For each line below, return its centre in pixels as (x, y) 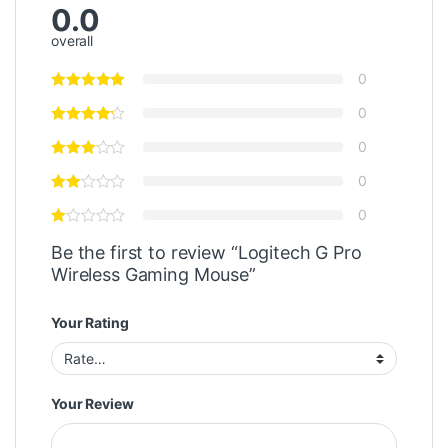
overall (72, 41)
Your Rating (90, 323)
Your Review (92, 403)
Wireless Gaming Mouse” (153, 275)
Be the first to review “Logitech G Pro (206, 253)
